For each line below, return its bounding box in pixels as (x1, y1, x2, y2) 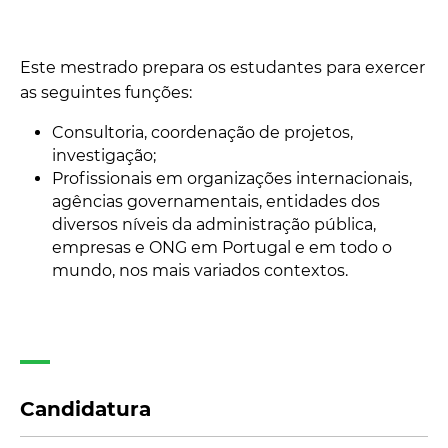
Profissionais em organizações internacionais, (52, 169, 412, 188)
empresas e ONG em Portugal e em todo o (52, 238, 392, 257)
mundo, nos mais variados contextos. (52, 261, 348, 280)
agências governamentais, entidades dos (52, 192, 380, 211)
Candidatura (20, 397, 151, 421)
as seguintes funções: (20, 83, 192, 102)
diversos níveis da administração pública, (52, 215, 376, 234)
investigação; (52, 146, 156, 165)
